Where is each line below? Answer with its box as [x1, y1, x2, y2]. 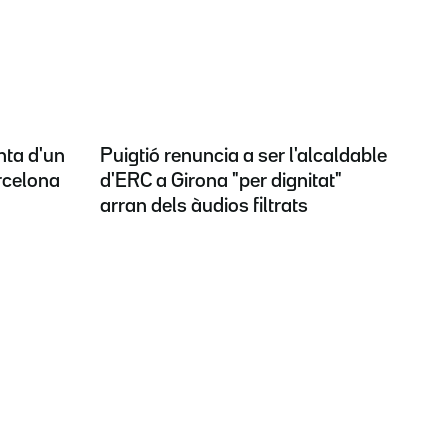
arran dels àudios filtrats [100, 196, 308, 215]
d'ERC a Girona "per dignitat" [100, 171, 342, 190]
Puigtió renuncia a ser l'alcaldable [100, 146, 387, 165]
